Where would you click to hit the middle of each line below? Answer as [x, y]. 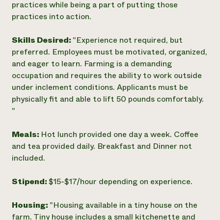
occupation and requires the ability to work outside [107, 75]
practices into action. [52, 16]
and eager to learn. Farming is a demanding [92, 64]
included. [28, 158]
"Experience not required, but [128, 40]
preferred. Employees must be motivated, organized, [110, 52]
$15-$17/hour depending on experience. [121, 181]
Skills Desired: [42, 40]
